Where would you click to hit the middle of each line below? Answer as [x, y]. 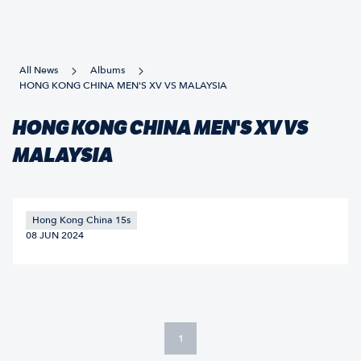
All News [39, 70]
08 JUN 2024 [55, 235]
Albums [108, 70]
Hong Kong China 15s [81, 220]
